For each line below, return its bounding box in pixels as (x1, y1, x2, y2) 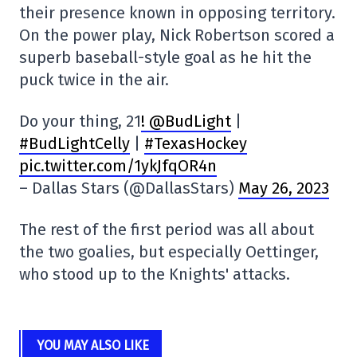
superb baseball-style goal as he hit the (19, 48, 312, 68)
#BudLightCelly (19, 134, 130, 154)
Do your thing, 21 (19, 112, 141, 131)
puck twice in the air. (19, 70, 169, 90)
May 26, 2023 (238, 178, 329, 198)
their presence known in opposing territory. (19, 3, 335, 23)
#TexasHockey (144, 134, 247, 154)
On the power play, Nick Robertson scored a (19, 25, 335, 45)
